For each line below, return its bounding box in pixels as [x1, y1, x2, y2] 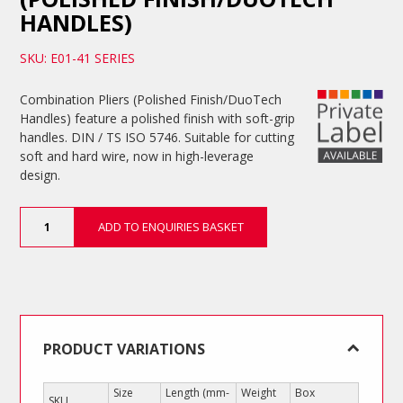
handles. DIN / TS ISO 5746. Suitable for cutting [20, 128, 295, 146]
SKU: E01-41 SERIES [20, 49, 136, 67]
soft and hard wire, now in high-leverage [20, 147, 255, 165]
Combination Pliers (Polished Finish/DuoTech [20, 90, 282, 108]
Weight [241, 384, 277, 400]
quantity [19, 300, 67, 318]
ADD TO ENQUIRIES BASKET [97, 218, 244, 235]
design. [20, 166, 61, 184]
